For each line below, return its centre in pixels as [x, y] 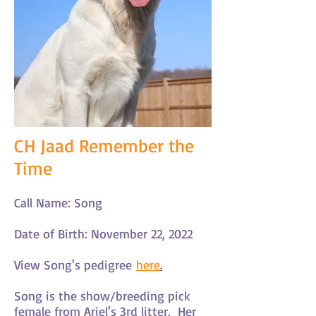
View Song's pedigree [75, 265]
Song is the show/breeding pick [102, 296]
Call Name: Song [58, 202]
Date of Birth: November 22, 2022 [103, 233]
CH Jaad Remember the [104, 145]
